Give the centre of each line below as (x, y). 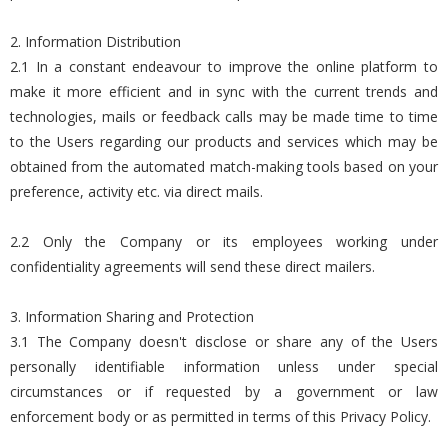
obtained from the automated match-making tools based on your (224, 166)
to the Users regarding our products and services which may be (224, 141)
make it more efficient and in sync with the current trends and (224, 91)
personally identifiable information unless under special (224, 366)
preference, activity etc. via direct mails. (136, 191)
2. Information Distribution (95, 41)
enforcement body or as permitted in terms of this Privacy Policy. (220, 416)
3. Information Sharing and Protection (132, 316)
